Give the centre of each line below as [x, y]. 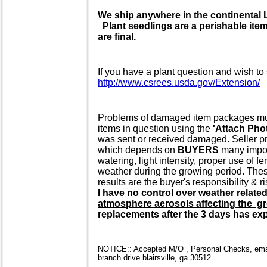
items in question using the [155, 129]
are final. [118, 37]
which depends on [138, 150]
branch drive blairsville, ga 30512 [154, 258]
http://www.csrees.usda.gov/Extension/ [179, 83]
